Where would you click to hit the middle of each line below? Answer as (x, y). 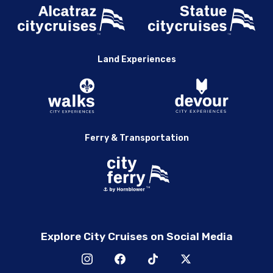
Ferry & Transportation (136, 138)
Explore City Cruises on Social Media (136, 237)
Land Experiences (136, 60)
